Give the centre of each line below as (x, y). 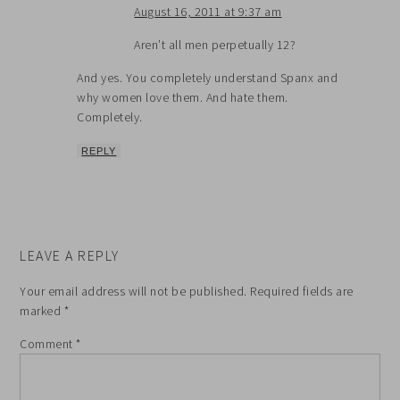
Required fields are (302, 291)
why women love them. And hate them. (183, 97)
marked (42, 310)
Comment (48, 343)
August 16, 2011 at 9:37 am (208, 11)
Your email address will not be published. (133, 291)
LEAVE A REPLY (70, 255)
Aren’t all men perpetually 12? (215, 44)
